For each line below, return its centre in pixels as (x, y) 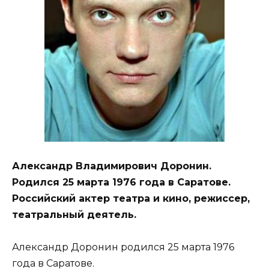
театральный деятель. (74, 215)
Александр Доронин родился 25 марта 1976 (123, 247)
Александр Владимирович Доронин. (112, 166)
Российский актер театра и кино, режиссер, (131, 199)
